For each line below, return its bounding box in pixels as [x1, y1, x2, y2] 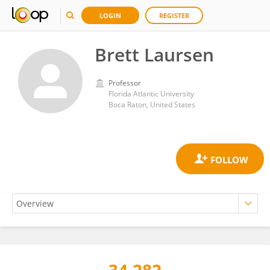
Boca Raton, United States [108, 99, 195, 110]
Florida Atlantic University [108, 89, 194, 99]
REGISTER [159, 11, 189, 20]
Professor [108, 78, 141, 88]
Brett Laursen [95, 42, 214, 67]
